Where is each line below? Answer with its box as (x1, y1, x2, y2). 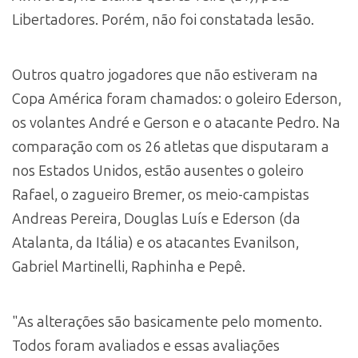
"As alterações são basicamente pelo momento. (12, 313, 322, 332)
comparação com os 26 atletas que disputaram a (12, 137, 329, 156)
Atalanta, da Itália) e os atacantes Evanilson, (12, 233, 299, 252)
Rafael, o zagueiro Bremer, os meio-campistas (12, 185, 309, 204)
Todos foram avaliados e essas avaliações (12, 337, 280, 356)
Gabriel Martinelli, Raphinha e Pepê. (12, 257, 245, 276)
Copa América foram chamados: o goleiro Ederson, (12, 89, 341, 108)
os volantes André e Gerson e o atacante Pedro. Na (12, 113, 340, 132)
